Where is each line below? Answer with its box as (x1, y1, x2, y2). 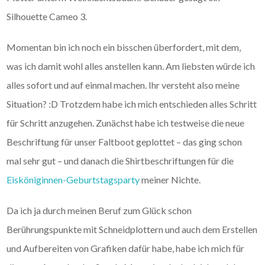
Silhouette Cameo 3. (7, 10, 88, 22)
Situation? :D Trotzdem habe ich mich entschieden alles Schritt (7, 98, 257, 109)
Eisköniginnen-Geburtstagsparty (7, 173, 140, 185)
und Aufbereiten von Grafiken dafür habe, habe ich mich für (7, 242, 245, 254)
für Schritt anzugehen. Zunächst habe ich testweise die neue (7, 117, 245, 128)
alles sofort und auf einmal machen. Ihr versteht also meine (7, 79, 240, 91)
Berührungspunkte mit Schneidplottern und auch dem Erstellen (7, 223, 258, 235)
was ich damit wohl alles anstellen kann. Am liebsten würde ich (7, 60, 256, 72)
